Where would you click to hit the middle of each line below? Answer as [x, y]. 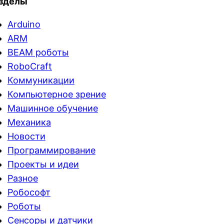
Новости [26, 136]
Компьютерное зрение [56, 94]
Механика [29, 122]
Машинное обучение [52, 108]
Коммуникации [41, 80]
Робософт [29, 192]
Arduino [24, 24]
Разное [22, 178]
